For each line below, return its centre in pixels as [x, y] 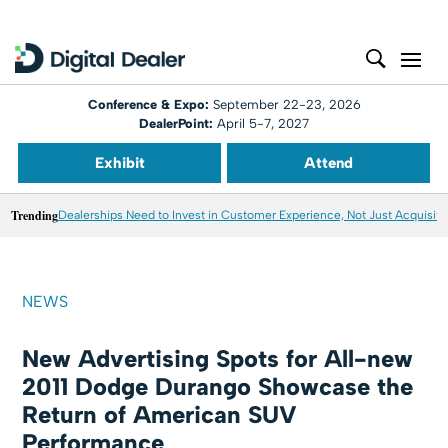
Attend [328, 163]
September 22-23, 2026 [286, 104]
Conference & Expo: [150, 104]
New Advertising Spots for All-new [218, 358]
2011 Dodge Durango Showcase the [218, 386]
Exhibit [119, 163]
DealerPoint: [176, 123]
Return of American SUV [160, 414]
